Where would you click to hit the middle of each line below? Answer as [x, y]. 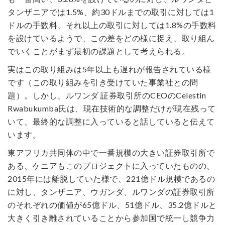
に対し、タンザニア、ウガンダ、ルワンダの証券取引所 [111, 192]
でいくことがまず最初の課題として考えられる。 [99, 51]
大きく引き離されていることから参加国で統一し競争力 [111, 218]
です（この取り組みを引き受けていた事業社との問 [103, 82]
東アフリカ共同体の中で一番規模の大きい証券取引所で [111, 152]
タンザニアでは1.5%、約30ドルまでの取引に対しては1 [111, 12]
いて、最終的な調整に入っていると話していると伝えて [111, 121]
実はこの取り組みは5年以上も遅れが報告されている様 [109, 69]
